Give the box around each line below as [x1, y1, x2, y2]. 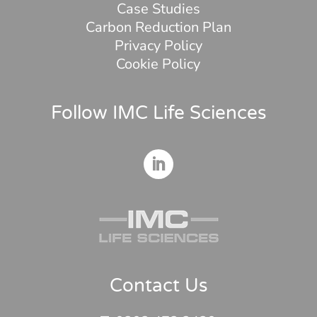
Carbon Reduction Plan [85, 17, 231, 37]
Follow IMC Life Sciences [50, 101, 266, 124]
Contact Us [109, 274, 207, 296]
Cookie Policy [116, 54, 201, 74]
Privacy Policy [114, 35, 202, 55]
